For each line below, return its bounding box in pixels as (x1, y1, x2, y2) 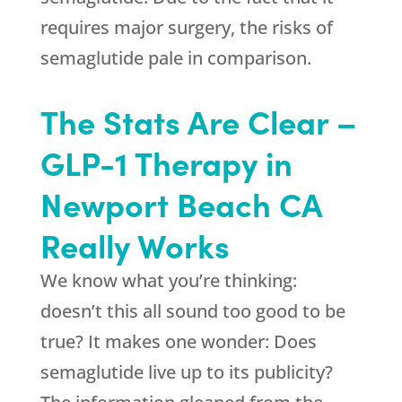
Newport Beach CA (39, 180, 322, 227)
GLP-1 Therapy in (39, 139, 293, 186)
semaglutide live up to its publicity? (39, 360, 333, 385)
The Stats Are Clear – (39, 98, 357, 144)
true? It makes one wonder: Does (39, 329, 317, 354)
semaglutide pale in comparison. (39, 46, 311, 71)
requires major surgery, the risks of (39, 15, 333, 40)
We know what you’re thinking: (39, 268, 297, 293)
